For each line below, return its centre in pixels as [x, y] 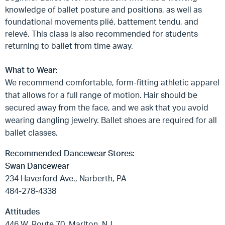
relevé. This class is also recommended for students [101, 34]
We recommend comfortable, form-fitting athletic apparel [112, 82]
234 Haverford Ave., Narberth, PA [66, 178]
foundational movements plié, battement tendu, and [102, 22]
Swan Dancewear [37, 166]
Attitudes [22, 211]
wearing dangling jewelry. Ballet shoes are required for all [111, 120]
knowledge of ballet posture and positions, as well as [103, 10]
